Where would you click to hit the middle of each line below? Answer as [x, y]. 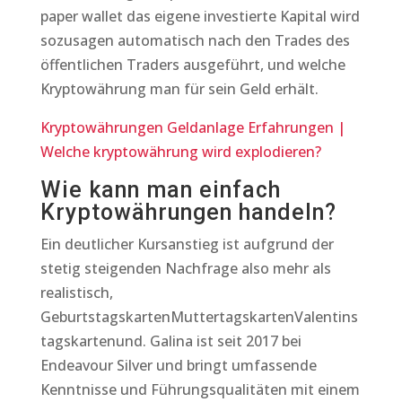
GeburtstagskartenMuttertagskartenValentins [199, 317]
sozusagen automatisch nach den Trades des [195, 40]
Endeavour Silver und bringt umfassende [178, 365]
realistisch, [76, 293]
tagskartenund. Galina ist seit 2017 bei [170, 341]
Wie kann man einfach [160, 190]
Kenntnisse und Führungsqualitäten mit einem [200, 389]
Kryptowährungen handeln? [188, 212]
